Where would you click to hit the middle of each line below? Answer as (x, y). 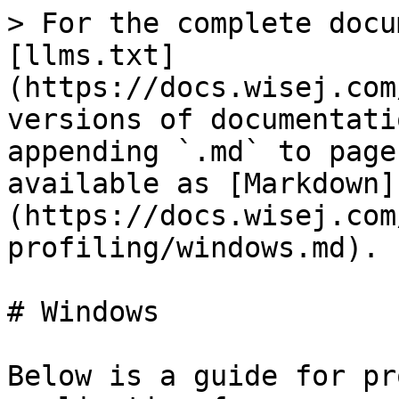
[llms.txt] (92, 55)
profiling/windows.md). (193, 248)
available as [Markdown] (202, 183)
